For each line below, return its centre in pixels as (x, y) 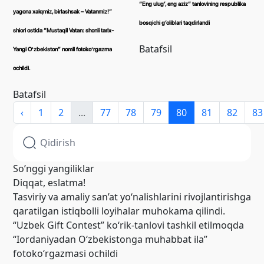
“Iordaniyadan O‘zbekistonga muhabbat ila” (110, 239)
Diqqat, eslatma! (49, 182)
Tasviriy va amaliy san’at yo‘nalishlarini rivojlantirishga (132, 197)
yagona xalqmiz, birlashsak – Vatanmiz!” (62, 11)
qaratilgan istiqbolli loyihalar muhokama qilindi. (119, 211)
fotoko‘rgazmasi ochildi (65, 253)
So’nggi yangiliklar (54, 168)
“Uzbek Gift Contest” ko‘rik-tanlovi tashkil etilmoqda (128, 225)
